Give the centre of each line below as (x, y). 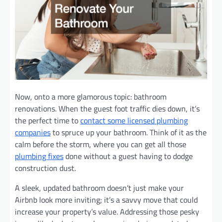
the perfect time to (48, 121)
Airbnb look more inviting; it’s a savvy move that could (106, 200)
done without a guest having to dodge (128, 156)
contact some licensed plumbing (134, 121)
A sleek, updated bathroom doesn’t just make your (99, 188)
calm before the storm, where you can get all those (101, 144)
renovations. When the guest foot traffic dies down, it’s (107, 109)
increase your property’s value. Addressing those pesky (107, 212)
